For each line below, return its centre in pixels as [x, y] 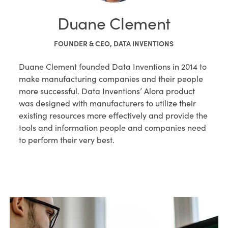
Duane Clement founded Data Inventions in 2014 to [113, 66]
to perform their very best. [67, 140]
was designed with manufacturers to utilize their [108, 103]
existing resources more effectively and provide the [113, 115]
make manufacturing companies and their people [111, 79]
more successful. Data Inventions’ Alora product [107, 91]
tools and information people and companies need [113, 127]
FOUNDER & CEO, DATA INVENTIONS [114, 43]
